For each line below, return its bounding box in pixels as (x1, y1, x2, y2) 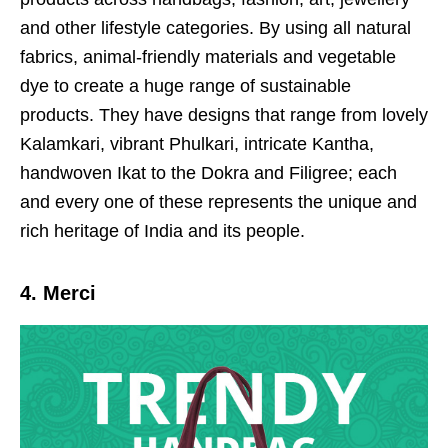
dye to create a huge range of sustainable (20, 76, 351, 97)
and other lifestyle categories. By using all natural (20, 18, 411, 39)
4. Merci (20, 282, 96, 305)
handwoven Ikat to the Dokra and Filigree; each (20, 163, 397, 184)
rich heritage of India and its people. (20, 221, 305, 242)
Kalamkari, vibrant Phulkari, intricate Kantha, (20, 134, 374, 155)
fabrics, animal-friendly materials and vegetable (20, 47, 396, 68)
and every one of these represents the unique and (20, 192, 417, 213)
